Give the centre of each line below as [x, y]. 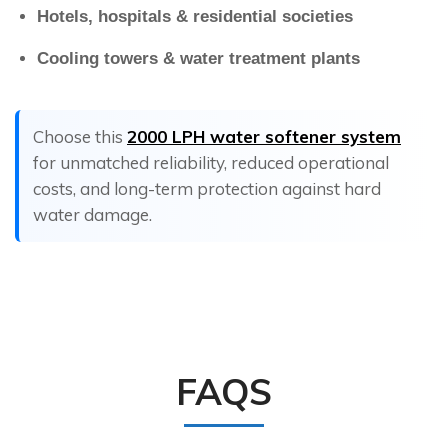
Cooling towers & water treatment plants [198, 59]
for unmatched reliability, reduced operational [211, 163]
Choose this [80, 137]
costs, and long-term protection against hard [207, 189]
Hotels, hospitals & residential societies [195, 17]
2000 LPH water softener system [264, 137]
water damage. [92, 215]
